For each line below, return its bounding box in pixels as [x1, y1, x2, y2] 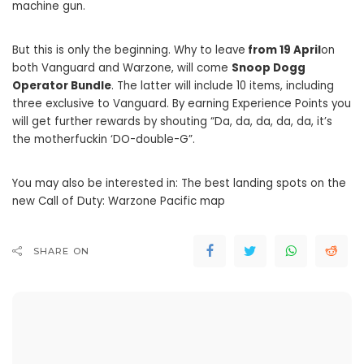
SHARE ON [33, 245, 89, 257]
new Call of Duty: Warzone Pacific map [12, 193, 225, 209]
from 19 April [245, 41, 321, 58]
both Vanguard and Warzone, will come [12, 59, 232, 76]
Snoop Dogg [232, 59, 305, 76]
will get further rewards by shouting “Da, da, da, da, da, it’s [12, 113, 332, 129]
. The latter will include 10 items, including [111, 77, 334, 93]
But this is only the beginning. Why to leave [12, 41, 245, 58]
